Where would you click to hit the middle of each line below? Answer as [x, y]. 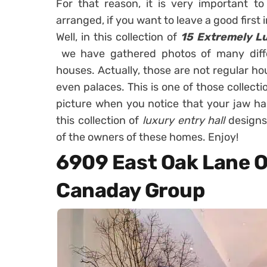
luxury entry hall [185, 120]
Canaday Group [131, 190]
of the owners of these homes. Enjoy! [147, 137]
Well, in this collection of [118, 37]
